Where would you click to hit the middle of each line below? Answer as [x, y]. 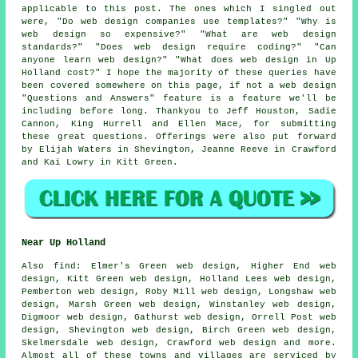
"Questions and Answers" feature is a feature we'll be [179, 98]
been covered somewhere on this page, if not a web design [179, 85]
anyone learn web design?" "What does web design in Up [179, 60]
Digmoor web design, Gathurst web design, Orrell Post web [179, 318]
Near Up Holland [64, 243]
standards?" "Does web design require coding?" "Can [179, 47]
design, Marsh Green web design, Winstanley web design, [179, 305]
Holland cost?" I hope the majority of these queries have [179, 72]
